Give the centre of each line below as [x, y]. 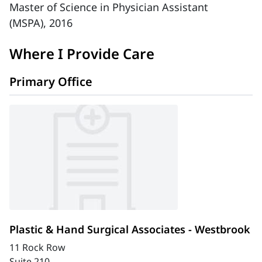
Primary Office [51, 82]
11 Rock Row [37, 247]
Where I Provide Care [82, 54]
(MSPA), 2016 [41, 23]
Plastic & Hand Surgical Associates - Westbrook [130, 229]
